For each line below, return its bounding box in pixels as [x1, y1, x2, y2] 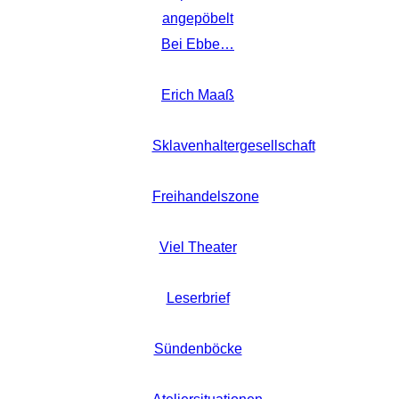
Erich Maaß [161, 87, 234, 103]
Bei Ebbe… [161, 37, 234, 53]
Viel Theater [159, 240, 237, 256]
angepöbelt [162, 11, 233, 27]
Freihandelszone [151, 189, 259, 205]
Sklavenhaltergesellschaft [151, 138, 315, 154]
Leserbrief [166, 290, 230, 306]
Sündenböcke [153, 341, 242, 357]
